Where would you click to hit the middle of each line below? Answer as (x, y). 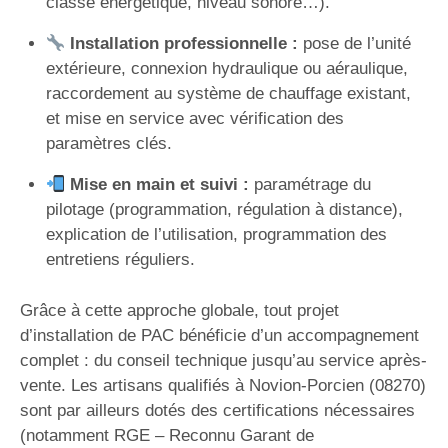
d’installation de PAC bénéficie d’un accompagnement (219, 335)
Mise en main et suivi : (159, 184)
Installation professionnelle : (183, 43)
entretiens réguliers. (120, 259)
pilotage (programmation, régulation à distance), (224, 209)
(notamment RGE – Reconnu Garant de (167, 435)
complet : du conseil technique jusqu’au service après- (223, 360)
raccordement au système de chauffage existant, (228, 93)
